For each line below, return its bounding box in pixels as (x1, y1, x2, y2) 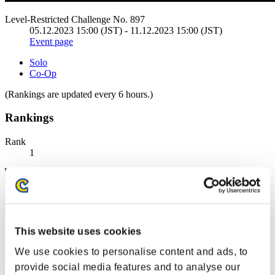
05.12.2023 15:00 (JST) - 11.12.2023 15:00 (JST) (29, 25, 222, 36)
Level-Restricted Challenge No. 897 (5, 14, 145, 25)
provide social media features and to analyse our (15, 261, 240, 273)
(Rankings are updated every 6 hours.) (5, 88, 153, 99)
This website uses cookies (15, 226, 142, 237)
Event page (29, 36, 73, 47)
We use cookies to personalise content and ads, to (15, 246, 248, 257)
